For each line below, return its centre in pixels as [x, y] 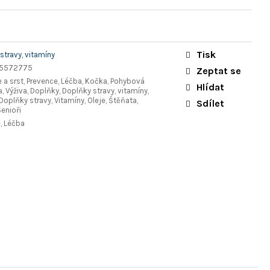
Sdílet [210, 103]
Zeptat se [219, 71]
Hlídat [210, 87]
